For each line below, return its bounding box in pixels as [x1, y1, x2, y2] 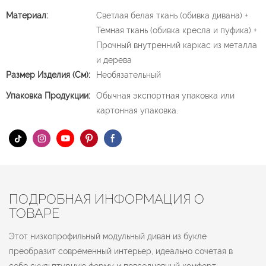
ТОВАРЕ [9, 205, 60, 221]
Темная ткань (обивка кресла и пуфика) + [96, 26, 257, 35]
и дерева [96, 55, 132, 65]
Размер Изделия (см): [6, 70, 90, 80]
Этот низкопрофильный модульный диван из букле [9, 231, 207, 241]
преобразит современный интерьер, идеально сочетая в [9, 246, 233, 256]
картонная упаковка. [96, 106, 178, 115]
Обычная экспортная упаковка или [96, 91, 235, 100]
